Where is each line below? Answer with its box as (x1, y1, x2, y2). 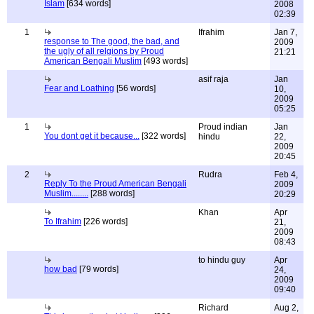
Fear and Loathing (44, 83, 114, 93)
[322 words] (139, 131, 186, 141)
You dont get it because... (44, 131, 139, 141)
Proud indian (198, 122, 247, 132)
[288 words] (88, 189, 135, 198)
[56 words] (114, 83, 156, 93)
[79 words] (77, 264, 118, 274)
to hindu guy (198, 255, 245, 265)
